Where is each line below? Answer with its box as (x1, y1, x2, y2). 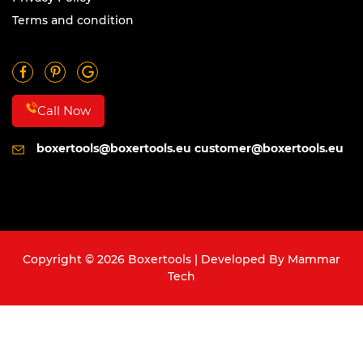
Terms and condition (12, 12, 134, 28)
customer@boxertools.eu (194, 141, 344, 156)
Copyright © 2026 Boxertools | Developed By (23, 252, 288, 267)
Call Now (37, 103, 91, 119)
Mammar (288, 252, 340, 267)
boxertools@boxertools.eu (36, 141, 191, 156)
